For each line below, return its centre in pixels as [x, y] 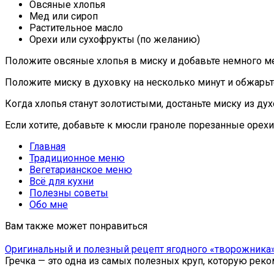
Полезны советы [69, 193]
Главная [47, 147]
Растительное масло [76, 28]
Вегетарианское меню [81, 170]
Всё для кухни [61, 182]
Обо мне [49, 205]
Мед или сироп [64, 17]
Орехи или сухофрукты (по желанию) [115, 40]
